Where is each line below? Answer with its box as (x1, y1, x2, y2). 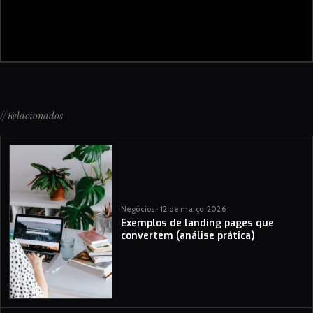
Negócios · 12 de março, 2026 (120, 204, 226, 214)
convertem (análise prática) (120, 229, 255, 243)
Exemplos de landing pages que (120, 217, 274, 231)
